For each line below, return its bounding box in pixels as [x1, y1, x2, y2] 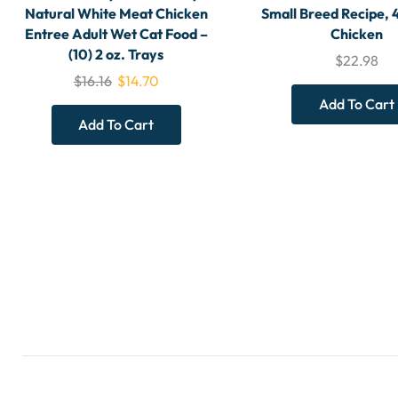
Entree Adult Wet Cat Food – [24, 25, 208, 44]
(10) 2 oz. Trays [68, 45, 164, 64]
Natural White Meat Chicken [24, 4, 208, 23]
